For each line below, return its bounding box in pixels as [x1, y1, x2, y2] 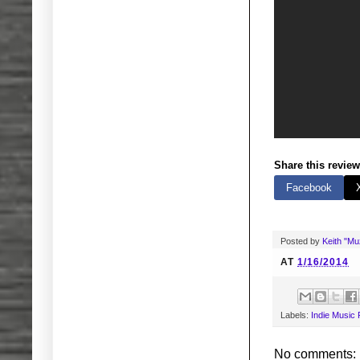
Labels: [280, 309, 311, 320]
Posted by [280, 235, 322, 246]
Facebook [286, 182, 332, 194]
